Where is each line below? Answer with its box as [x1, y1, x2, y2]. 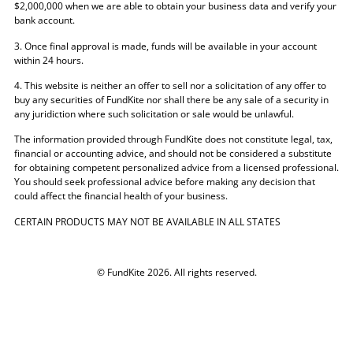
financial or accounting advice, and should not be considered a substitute [14, 147, 332, 161]
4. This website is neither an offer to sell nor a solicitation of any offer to [14, 78, 326, 92]
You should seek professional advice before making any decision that [14, 175, 315, 189]
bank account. [14, 13, 75, 28]
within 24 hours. [14, 53, 84, 67]
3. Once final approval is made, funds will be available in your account [14, 39, 317, 53]
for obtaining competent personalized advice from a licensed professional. [14, 161, 339, 175]
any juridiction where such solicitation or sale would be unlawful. [14, 106, 294, 121]
